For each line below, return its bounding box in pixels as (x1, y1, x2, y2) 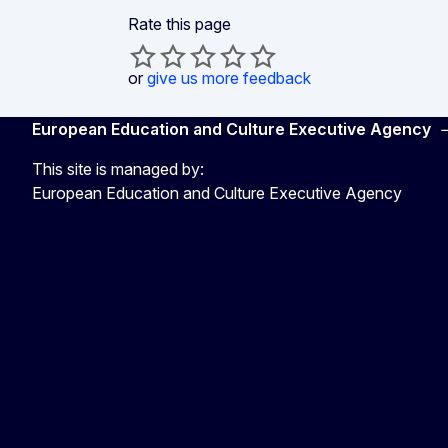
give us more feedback (147, 68, 311, 89)
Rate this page (128, 14, 231, 35)
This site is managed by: (32, 159, 204, 180)
